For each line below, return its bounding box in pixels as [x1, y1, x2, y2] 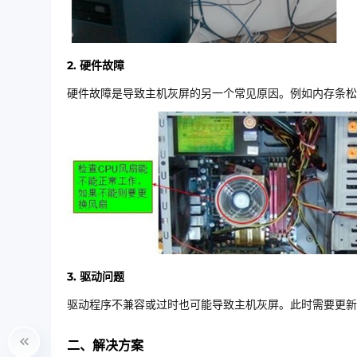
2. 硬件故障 [67, 58, 124, 73]
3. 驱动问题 [67, 269, 124, 284]
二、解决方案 [67, 338, 143, 353]
